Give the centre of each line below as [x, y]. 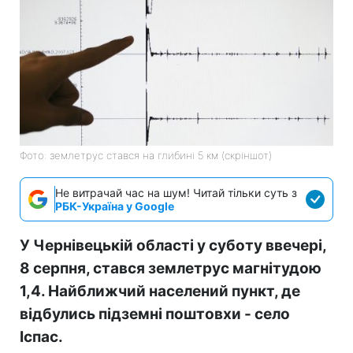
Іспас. [41, 337]
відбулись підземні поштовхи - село [155, 314]
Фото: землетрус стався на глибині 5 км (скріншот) [146, 156]
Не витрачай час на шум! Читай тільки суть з [176, 193]
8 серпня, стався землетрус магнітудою [171, 269]
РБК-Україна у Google [115, 206]
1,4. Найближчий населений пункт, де [160, 292]
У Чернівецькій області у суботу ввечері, [173, 246]
